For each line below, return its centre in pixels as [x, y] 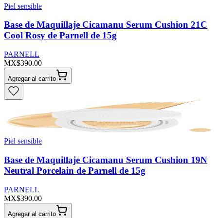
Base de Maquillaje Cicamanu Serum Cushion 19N [106, 160]
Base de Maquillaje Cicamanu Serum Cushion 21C [106, 25]
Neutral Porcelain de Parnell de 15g [75, 170]
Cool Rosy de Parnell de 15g [60, 36]
